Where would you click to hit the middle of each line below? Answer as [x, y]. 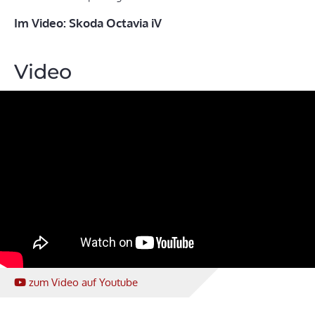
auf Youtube [110, 283]
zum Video [55, 283]
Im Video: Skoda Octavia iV [88, 23]
